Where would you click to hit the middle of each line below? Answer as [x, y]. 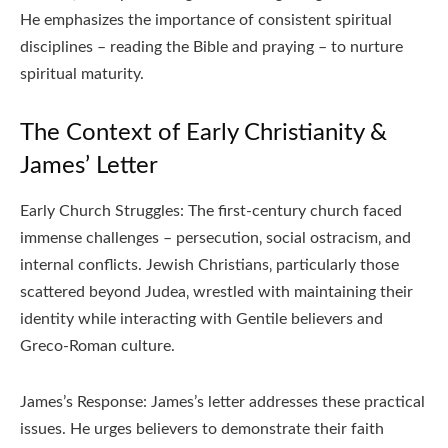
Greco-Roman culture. [97, 346]
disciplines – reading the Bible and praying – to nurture [211, 47]
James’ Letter [89, 166]
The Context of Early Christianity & [203, 133]
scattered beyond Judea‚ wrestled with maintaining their [216, 292]
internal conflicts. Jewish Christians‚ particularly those [209, 265]
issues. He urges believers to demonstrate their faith [202, 429]
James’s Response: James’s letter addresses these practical [222, 402]
